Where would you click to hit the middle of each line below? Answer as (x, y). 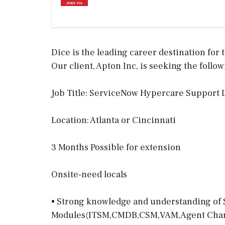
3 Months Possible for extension (116, 147)
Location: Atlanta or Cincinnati (114, 120)
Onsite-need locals (89, 175)
